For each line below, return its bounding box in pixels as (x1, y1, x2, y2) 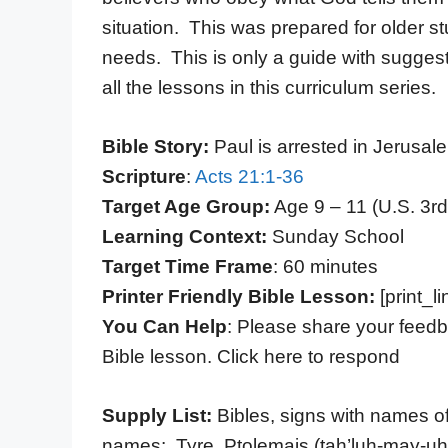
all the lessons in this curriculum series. (102, 77, 436, 99)
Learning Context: (102, 225, 267, 247)
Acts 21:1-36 (195, 165, 304, 187)
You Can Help (102, 315, 227, 337)
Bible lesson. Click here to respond (102, 345, 400, 367)
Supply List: (102, 404, 217, 426)
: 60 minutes (273, 255, 378, 277)
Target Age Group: (102, 195, 270, 217)
